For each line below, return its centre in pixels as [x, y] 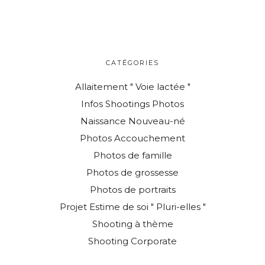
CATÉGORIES [132, 62]
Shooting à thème [132, 224]
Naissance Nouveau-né [132, 121]
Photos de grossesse [132, 172]
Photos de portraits [132, 189]
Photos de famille [132, 155]
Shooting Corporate [132, 241]
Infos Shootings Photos [132, 104]
